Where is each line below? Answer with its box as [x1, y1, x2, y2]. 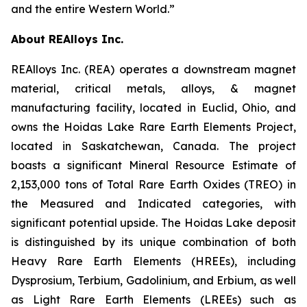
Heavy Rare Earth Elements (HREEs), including [11, 254, 296, 268]
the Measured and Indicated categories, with [11, 197, 296, 210]
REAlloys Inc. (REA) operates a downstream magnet [11, 62, 296, 76]
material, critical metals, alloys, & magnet [11, 82, 296, 95]
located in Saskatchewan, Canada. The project [11, 139, 296, 153]
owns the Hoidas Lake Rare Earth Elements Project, [11, 120, 296, 134]
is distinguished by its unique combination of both [11, 235, 296, 249]
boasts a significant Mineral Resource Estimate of [11, 158, 296, 172]
